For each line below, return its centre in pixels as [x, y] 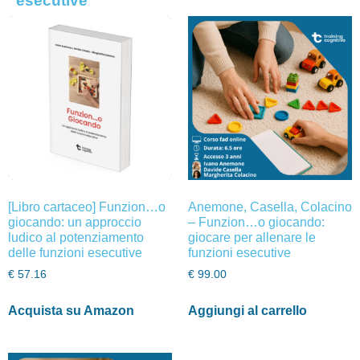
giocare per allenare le [252, 237]
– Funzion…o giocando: [256, 222]
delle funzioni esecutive [75, 253]
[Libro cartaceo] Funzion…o [87, 207]
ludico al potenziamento [76, 237]
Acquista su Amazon [71, 310]
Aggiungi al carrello [247, 310]
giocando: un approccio [75, 222]
